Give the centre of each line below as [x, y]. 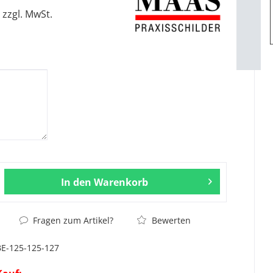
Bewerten [170, 220]
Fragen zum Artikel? [72, 220]
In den [76, 182]
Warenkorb [121, 182]
